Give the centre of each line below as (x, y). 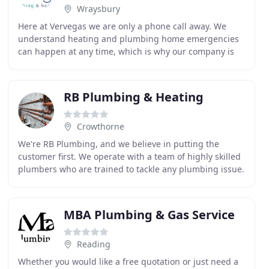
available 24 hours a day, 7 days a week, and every (119, 64)
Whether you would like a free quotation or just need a (128, 261)
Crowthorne (100, 126)
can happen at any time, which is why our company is (126, 51)
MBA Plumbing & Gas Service (149, 215)
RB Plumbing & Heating (133, 97)
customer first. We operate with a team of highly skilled (129, 156)
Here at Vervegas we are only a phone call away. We (122, 26)
